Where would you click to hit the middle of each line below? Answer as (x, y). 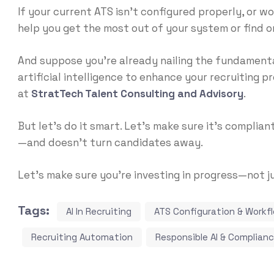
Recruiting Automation (82, 237)
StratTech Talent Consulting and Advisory (137, 93)
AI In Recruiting (98, 211)
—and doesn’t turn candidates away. (110, 142)
